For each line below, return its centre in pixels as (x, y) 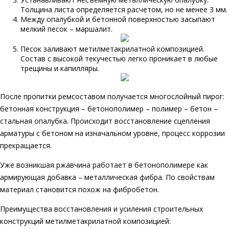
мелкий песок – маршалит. (66, 29)
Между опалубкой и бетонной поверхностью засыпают (118, 19)
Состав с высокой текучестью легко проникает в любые (119, 59)
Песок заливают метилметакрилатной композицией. (112, 49)
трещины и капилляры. (60, 68)
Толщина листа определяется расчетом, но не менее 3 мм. (124, 10)
